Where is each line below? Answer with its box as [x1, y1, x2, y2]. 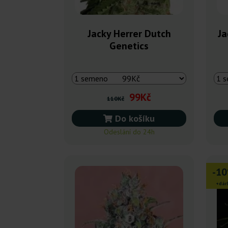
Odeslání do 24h [103, 127, 155, 136]
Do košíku [112, 112, 155, 124]
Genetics [109, 39, 149, 52]
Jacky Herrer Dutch [87, 26, 171, 40]
